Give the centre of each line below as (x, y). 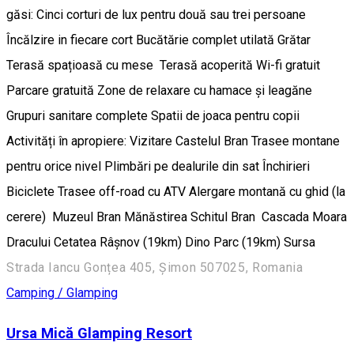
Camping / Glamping (62, 293)
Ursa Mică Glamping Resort (99, 333)
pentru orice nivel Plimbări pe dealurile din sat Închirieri (158, 167)
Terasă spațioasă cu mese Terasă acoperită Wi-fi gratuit (163, 66)
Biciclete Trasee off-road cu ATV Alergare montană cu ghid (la (176, 192)
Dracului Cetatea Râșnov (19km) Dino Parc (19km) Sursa (161, 243)
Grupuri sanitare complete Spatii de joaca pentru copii (153, 116)
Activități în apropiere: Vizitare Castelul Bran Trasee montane (173, 141)
